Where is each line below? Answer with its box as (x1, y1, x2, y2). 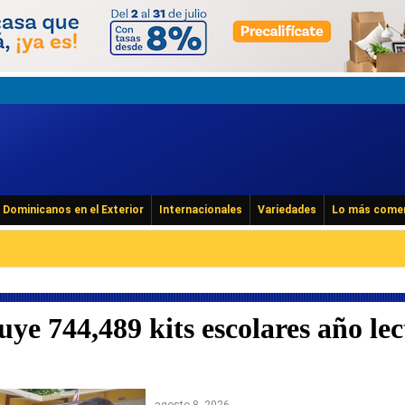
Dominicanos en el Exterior (3, 203, 144, 216)
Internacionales (159, 203, 242, 216)
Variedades (258, 203, 316, 216)
